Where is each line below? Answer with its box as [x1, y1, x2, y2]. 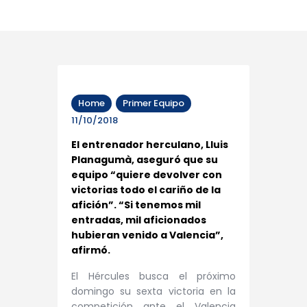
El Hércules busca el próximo [71, 269, 236, 283]
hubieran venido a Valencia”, [71, 228, 223, 243]
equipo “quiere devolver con [71, 168, 222, 182]
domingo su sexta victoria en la [71, 284, 236, 298]
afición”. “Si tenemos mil [71, 198, 201, 212]
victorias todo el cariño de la [71, 183, 221, 197]
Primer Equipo [123, 97, 184, 110]
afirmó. [71, 243, 110, 258]
